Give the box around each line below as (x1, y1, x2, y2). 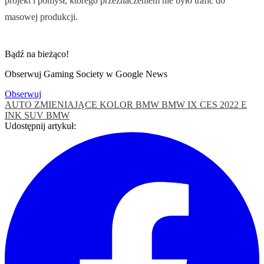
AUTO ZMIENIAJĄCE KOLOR (5, 99, 136, 110)
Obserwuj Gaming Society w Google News (5, 68, 167, 79)
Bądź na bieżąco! (5, 48, 69, 59)
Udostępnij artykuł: (5, 120, 76, 131)
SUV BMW (24, 110, 70, 120)
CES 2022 (200, 99, 241, 110)
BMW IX (161, 99, 200, 110)
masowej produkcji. (5, 11, 78, 22)
